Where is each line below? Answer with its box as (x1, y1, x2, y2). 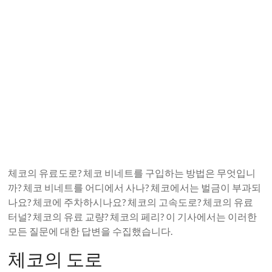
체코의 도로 (8, 248, 103, 270)
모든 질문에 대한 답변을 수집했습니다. (8, 225, 173, 237)
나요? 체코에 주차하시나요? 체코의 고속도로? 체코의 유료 (8, 196, 254, 208)
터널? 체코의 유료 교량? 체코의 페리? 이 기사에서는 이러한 (8, 211, 257, 222)
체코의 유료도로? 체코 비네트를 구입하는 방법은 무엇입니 (8, 167, 256, 178)
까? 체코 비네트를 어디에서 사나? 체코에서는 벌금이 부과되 (8, 182, 262, 193)
